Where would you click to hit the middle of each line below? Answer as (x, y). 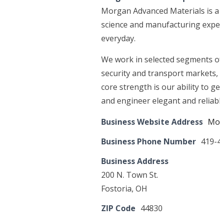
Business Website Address (152, 122)
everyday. (118, 38)
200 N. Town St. (130, 175)
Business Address (135, 161)
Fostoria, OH (124, 189)
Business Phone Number (149, 141)
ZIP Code (118, 208)
